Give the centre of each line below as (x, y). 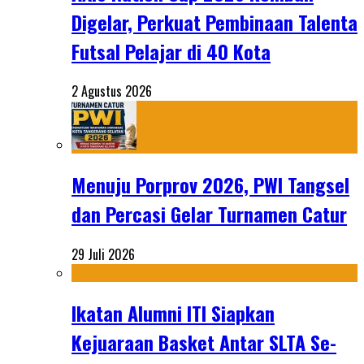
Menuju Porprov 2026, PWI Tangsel (210, 185)
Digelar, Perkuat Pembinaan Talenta (214, 22)
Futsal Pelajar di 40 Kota (171, 51)
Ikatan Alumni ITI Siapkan (173, 313)
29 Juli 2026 (103, 255)
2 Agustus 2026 (112, 91)
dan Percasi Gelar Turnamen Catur (209, 214)
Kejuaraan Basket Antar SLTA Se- (204, 342)
